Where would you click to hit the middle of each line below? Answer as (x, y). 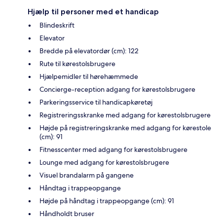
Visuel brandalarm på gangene (87, 175)
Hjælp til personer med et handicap (93, 12)
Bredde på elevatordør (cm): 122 (89, 51)
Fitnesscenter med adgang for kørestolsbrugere (113, 150)
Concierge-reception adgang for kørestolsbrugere (117, 90)
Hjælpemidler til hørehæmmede (89, 77)
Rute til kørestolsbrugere (77, 64)
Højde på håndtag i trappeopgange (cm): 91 (107, 201)
